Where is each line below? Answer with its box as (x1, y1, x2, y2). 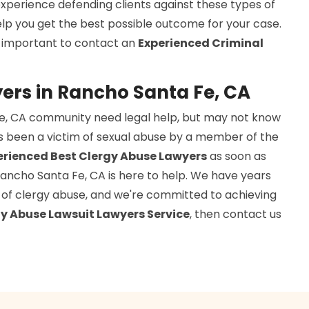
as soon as (207, 148, 266, 164)
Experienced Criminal (138, 34, 263, 51)
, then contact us (190, 206, 281, 222)
